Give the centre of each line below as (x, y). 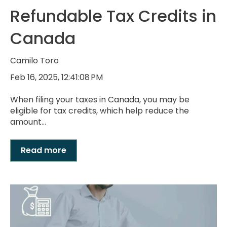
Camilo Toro (34, 60)
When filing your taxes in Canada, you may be (100, 100)
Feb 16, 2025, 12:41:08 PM (56, 78)
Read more (44, 150)
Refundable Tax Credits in (113, 16)
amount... (28, 122)
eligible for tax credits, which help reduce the (100, 111)
